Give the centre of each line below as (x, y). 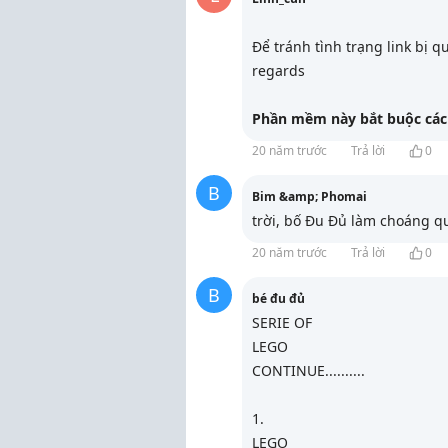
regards (278, 70)
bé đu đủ (278, 298)
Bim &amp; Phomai (309, 196)
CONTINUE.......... (308, 370)
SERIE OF (282, 322)
